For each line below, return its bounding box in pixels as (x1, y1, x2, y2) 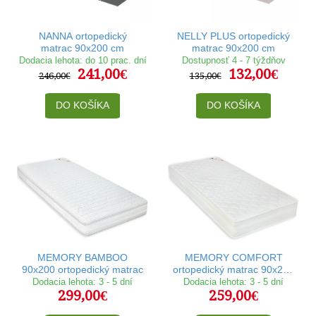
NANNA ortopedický (38, 30, 127, 42)
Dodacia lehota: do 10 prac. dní (18, 55, 147, 66)
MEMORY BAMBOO (37, 252, 128, 264)
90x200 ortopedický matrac (22, 264, 143, 276)
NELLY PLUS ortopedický (177, 30, 290, 42)
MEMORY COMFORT (184, 252, 283, 264)
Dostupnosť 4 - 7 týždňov (181, 55, 286, 66)
